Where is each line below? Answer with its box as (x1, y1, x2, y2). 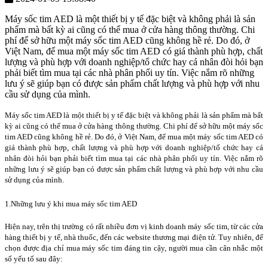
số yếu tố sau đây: (5, 254, 63, 263)
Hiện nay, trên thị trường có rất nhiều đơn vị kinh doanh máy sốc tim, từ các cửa (5, 221, 263, 231)
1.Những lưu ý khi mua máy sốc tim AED (5, 199, 137, 209)
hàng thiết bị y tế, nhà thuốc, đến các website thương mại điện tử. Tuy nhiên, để (5, 232, 263, 242)
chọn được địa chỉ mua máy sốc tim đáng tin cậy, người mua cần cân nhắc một (5, 243, 263, 252)
